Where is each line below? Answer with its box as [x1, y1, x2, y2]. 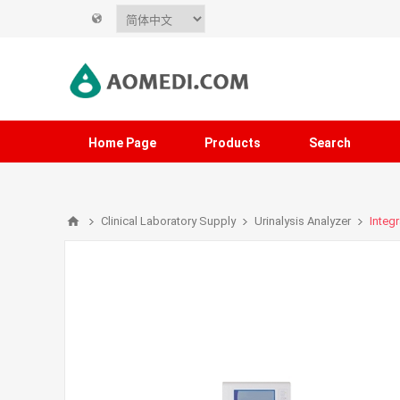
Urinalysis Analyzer [254, 214, 351, 228]
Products [204, 136, 261, 150]
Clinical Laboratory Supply [101, 214, 236, 228]
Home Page [88, 136, 156, 150]
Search [309, 136, 351, 150]
